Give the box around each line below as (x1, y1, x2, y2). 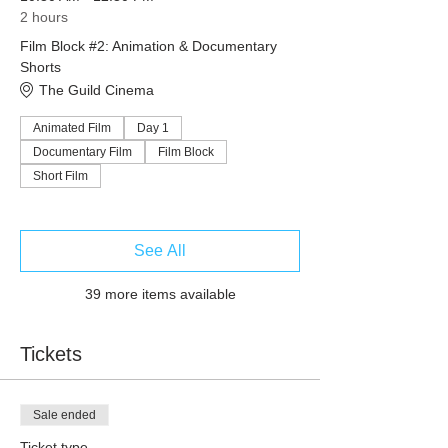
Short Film (33, 169, 88, 184)
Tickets (20, 343, 82, 366)
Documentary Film (33, 145, 132, 160)
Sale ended (33, 408, 96, 423)
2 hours (20, 9, 68, 26)
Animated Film (33, 121, 111, 136)
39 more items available (84, 286, 236, 303)
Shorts (20, 59, 61, 76)
